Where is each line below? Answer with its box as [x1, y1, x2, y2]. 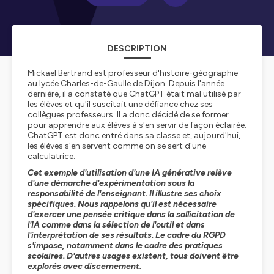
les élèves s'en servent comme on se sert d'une [28, 141, 206, 151]
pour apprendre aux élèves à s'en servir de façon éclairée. [28, 120, 246, 130]
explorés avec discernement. [28, 261, 141, 272]
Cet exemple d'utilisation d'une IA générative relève [28, 168, 232, 178]
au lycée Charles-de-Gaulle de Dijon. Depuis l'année [28, 78, 224, 89]
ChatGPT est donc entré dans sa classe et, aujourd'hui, [28, 130, 240, 141]
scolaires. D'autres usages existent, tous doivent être [28, 251, 239, 261]
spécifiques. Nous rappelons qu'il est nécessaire [28, 199, 217, 209]
